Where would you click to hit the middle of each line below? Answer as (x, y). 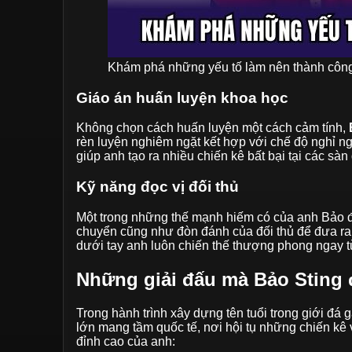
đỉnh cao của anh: (126, 341)
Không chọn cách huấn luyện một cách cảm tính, (213, 128)
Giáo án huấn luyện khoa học (182, 97)
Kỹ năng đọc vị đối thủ (158, 187)
